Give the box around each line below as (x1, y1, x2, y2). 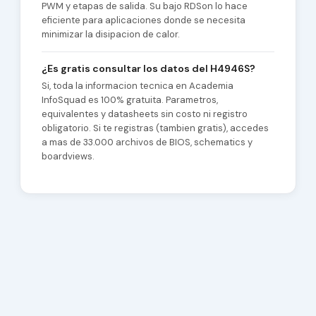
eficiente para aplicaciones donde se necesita (41, 14, 245, 26)
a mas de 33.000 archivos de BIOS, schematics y (41, 136, 253, 148)
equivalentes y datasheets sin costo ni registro (41, 108, 248, 120)
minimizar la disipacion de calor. (41, 28, 180, 40)
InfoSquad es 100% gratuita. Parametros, (41, 94, 218, 106)
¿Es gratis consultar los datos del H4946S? (41, 62, 255, 75)
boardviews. (41, 150, 95, 162)
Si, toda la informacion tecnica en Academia (41, 80, 233, 92)
